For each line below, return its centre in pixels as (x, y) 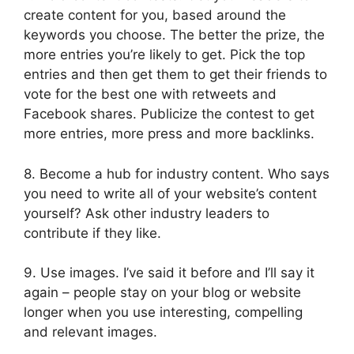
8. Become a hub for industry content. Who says (177, 173)
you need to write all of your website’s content (170, 193)
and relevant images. (90, 332)
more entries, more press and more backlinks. (169, 134)
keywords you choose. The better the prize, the (174, 35)
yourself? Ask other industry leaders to (147, 213)
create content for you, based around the (155, 15)
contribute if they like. (92, 233)
